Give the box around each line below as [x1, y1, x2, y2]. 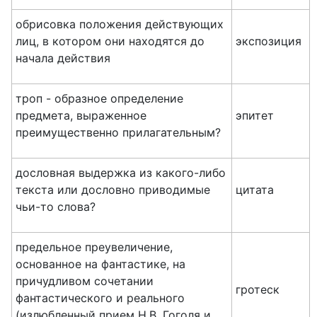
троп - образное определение [16, 91, 183, 105]
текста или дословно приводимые [16, 183, 210, 197]
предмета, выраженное [16, 108, 146, 122]
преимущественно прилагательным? [16, 125, 221, 139]
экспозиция [236, 34, 301, 48]
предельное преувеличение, [16, 240, 173, 254]
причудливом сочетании [16, 274, 154, 288]
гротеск [236, 282, 279, 296]
